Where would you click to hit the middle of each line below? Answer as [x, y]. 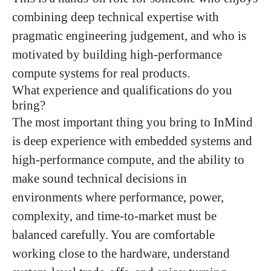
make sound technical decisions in [100, 178]
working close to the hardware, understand [121, 253]
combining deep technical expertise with [116, 17]
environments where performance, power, [118, 197]
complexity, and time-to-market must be [114, 216]
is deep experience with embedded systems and [132, 141]
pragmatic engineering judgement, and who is [129, 35]
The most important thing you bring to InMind [132, 122]
